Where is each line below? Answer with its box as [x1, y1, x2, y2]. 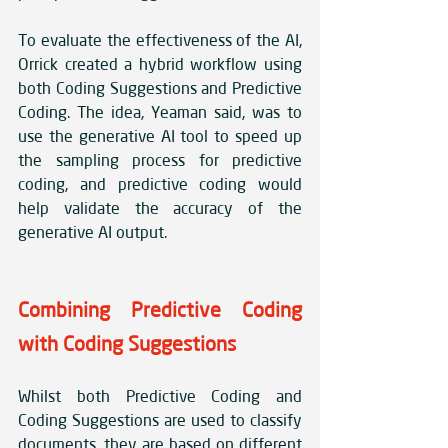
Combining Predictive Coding [18, 297, 302, 323]
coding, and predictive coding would [18, 174, 302, 195]
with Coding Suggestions [18, 331, 236, 357]
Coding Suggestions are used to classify [18, 410, 302, 431]
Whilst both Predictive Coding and [18, 386, 302, 407]
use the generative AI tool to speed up [18, 126, 302, 147]
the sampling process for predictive [18, 150, 302, 171]
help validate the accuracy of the [18, 198, 302, 219]
